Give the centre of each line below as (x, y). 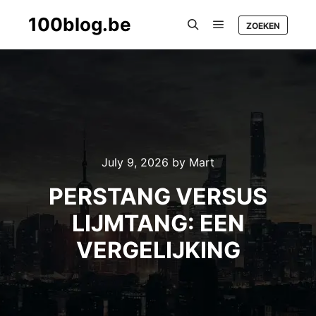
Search (208, 42)
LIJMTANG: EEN (158, 223)
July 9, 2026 (135, 162)
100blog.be (80, 24)
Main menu (249, 42)
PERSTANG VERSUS (158, 196)
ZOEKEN (263, 25)
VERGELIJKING (158, 250)
